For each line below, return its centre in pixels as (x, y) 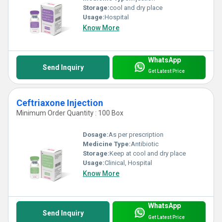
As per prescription (136, 135)
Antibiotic (145, 144)
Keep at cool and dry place (148, 154)
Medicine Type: (107, 144)
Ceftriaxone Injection (60, 103)
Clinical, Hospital (128, 163)
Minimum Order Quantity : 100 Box (70, 113)
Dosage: (96, 135)
